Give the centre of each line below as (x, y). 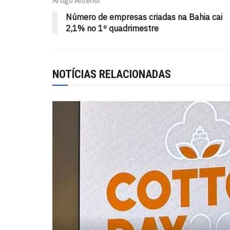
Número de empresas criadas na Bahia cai (144, 17)
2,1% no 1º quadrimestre (112, 28)
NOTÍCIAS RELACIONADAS (112, 74)
